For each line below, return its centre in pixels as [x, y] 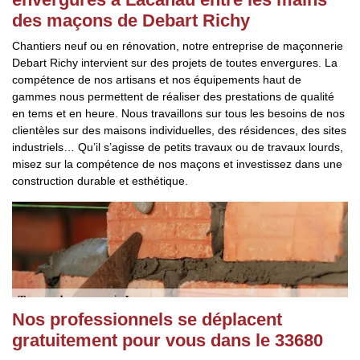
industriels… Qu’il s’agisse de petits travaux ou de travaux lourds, [178, 147]
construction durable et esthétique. [100, 181]
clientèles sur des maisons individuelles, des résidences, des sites [179, 130]
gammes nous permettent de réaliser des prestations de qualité [173, 96]
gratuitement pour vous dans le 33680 [168, 340]
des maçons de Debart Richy [131, 20]
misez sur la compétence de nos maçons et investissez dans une [177, 164]
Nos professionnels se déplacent [147, 319]
